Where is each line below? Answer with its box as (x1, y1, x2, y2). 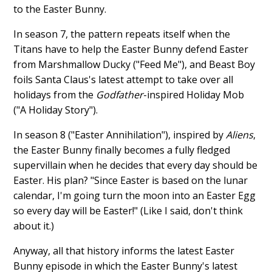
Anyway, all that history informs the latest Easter (13, 243, 235, 257)
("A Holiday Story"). (13, 103, 98, 117)
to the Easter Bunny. (13, 2, 107, 16)
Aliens (226, 127, 254, 141)
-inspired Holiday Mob (143, 87, 245, 101)
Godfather (96, 87, 144, 101)
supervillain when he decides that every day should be (13, 158, 258, 172)
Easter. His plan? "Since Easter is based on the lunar (13, 173, 248, 187)
